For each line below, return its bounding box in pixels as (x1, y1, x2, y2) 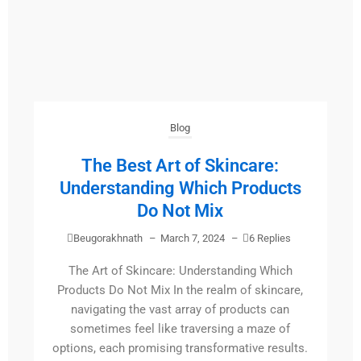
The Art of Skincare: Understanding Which (68, 263, 293, 279)
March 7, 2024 (160, 232, 226, 245)
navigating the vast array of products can (71, 302, 290, 317)
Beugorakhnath (73, 232, 143, 245)
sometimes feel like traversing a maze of (70, 322, 291, 337)
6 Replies (249, 232, 292, 245)
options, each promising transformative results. (52, 341, 309, 356)
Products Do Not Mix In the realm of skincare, (57, 283, 304, 298)
